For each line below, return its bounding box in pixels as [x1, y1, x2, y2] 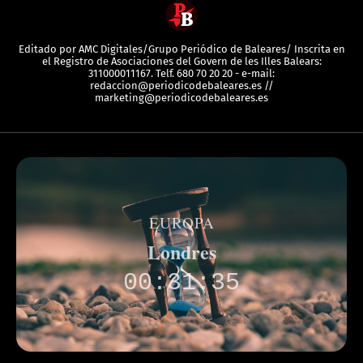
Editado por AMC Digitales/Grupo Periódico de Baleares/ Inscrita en [18, 42, 345, 55]
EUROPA [148, 211, 215, 233]
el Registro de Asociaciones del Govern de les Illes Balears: [41, 54, 322, 67]
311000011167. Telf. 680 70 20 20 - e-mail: [88, 66, 275, 79]
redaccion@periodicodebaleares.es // [89, 79, 274, 92]
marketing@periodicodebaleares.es [95, 91, 268, 104]
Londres [147, 237, 216, 266]
